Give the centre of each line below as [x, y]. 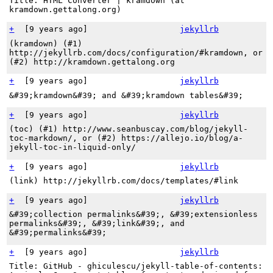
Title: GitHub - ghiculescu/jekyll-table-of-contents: [136, 266]
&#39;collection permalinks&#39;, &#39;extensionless [134, 214]
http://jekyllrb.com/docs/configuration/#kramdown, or [136, 52]
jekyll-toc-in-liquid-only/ [73, 147]
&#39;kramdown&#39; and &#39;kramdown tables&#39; [126, 95]
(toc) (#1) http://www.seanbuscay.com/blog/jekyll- [129, 129]
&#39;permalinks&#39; [58, 233]
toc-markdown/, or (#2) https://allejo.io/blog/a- [126, 138]
